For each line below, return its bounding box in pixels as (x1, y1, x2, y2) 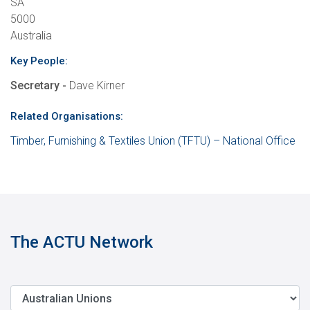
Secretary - (10, 79, 69, 93)
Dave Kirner (69, 79, 125, 93)
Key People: (10, 55, 68, 68)
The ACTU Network (10, 232, 153, 253)
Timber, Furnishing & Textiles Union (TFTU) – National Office (10, 134, 295, 148)
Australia (10, 29, 52, 43)
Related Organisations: (10, 110, 123, 123)
